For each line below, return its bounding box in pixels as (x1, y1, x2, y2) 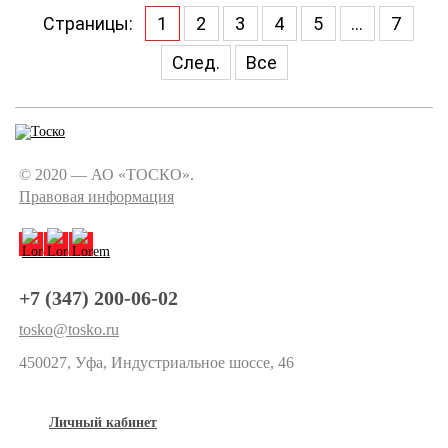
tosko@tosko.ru (19, 321, 119, 338)
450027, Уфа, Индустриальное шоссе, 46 (19, 354, 294, 371)
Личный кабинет (49, 415, 157, 430)
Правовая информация (19, 188, 174, 205)
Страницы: (42, 12, 133, 34)
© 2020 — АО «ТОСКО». (19, 166, 194, 183)
